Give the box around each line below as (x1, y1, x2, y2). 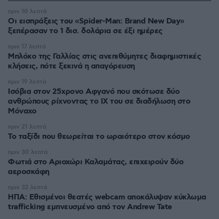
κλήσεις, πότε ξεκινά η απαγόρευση (8, 61, 135, 71)
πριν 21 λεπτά (8, 123, 46, 131)
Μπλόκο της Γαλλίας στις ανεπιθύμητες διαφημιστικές (8, 51, 201, 62)
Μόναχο (8, 106, 36, 116)
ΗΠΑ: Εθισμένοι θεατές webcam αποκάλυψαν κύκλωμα (8, 192, 206, 202)
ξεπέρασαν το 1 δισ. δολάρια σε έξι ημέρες (8, 26, 163, 36)
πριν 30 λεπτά (8, 149, 48, 156)
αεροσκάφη (8, 167, 49, 177)
